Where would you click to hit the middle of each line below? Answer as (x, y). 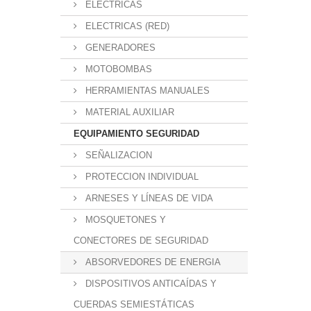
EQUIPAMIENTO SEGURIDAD (136, 134)
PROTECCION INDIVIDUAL (141, 177)
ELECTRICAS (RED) (126, 26)
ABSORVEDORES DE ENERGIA (152, 262)
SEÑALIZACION (117, 155)
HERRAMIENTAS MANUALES (146, 91)
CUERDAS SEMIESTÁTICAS (134, 304)
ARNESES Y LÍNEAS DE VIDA (148, 198)
